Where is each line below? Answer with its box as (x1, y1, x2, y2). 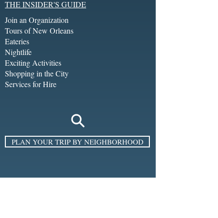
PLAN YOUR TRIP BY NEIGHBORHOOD (11, 137, 144, 146)
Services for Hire (5, 79, 56, 89)
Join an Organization (5, 15, 69, 25)
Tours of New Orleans (5, 25, 73, 36)
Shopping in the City (5, 68, 69, 78)
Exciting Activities (5, 57, 61, 68)
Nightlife (5, 47, 32, 57)
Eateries (5, 36, 29, 46)
